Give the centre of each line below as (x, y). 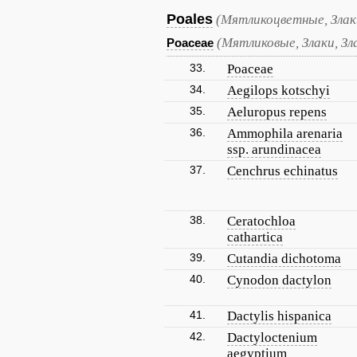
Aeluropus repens (277, 112)
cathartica (255, 237)
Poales (190, 19)
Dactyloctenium (272, 337)
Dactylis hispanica (279, 316)
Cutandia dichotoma (284, 259)
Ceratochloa (261, 221)
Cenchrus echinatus (282, 171)
